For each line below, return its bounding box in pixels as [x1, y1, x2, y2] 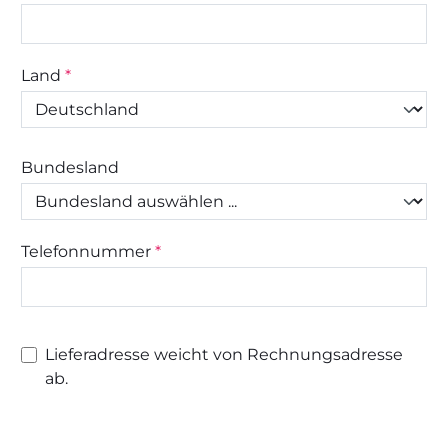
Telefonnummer [21, 242, 155, 261]
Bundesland [21, 158, 119, 177]
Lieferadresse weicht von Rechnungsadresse [45, 345, 403, 364]
